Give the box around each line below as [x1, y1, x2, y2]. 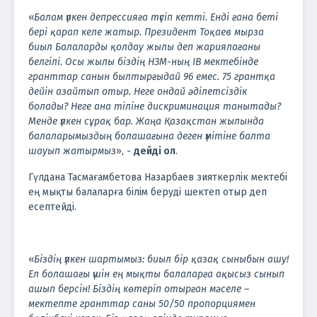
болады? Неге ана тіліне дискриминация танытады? [28, 100, 281, 113]
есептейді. [28, 200, 76, 213]
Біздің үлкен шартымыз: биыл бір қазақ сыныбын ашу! [34, 253, 289, 265]
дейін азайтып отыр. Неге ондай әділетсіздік [28, 85, 247, 98]
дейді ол [134, 144, 175, 157]
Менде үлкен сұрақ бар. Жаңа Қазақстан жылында [28, 115, 264, 127]
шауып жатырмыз [28, 144, 116, 157]
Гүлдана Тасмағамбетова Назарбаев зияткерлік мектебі [28, 171, 287, 183]
